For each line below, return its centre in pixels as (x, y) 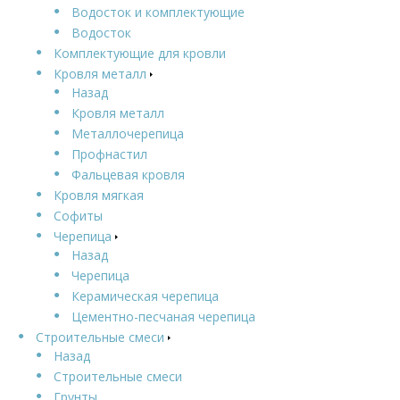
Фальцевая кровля (128, 174)
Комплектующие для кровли (140, 53)
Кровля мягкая (99, 195)
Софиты (78, 215)
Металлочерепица (128, 133)
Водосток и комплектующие (158, 12)
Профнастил (109, 154)
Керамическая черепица (145, 296)
